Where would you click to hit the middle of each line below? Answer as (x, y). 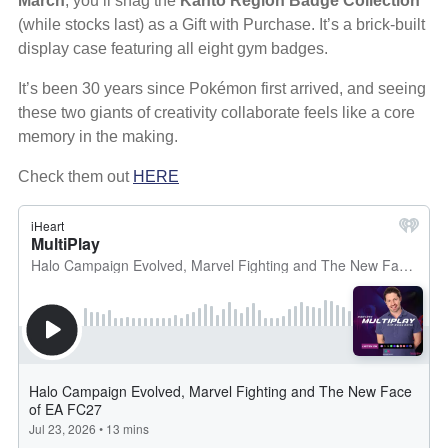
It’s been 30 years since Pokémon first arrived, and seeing (222, 89)
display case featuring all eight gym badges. (173, 49)
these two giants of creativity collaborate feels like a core (216, 113)
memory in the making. (98, 137)
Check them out (75, 177)
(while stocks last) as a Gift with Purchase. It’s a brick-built (221, 25)
